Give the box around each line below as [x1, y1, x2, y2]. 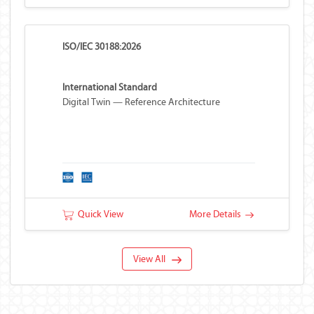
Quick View [74, 208, 123, 220]
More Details [189, 208, 245, 220]
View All [132, 253, 172, 265]
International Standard [62, 81, 157, 93]
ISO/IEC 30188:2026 [62, 41, 141, 53]
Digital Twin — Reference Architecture [62, 96, 220, 108]
